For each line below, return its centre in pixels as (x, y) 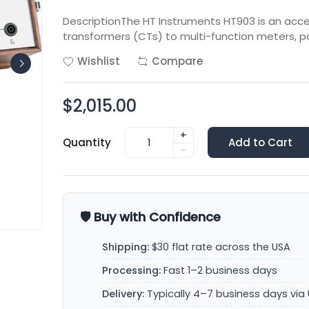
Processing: (132, 270)
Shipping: (126, 247)
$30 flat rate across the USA (220, 247)
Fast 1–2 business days (219, 270)
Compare (178, 61)
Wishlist (99, 61)
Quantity (87, 142)
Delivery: (123, 294)
